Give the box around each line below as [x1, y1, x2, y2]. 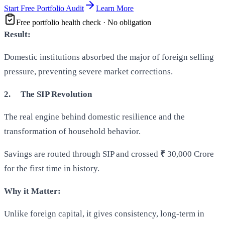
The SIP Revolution [21, 89, 92, 99]
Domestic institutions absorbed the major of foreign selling [4, 52, 214, 62]
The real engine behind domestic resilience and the [4, 112, 185, 122]
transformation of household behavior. [4, 127, 141, 137]
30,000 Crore [167, 149, 214, 159]
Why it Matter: [4, 186, 61, 196]
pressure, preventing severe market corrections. [4, 67, 173, 77]
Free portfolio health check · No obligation [16, 18, 151, 27]
